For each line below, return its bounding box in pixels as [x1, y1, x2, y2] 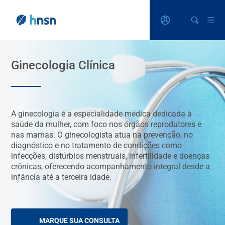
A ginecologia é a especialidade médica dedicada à [11, 109, 192, 119]
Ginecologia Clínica [11, 58, 116, 72]
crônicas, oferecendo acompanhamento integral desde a [11, 162, 210, 171]
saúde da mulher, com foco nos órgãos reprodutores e [11, 120, 202, 129]
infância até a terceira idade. [11, 172, 112, 182]
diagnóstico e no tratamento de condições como [11, 141, 182, 150]
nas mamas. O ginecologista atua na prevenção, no [11, 130, 193, 140]
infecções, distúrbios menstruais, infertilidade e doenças [11, 151, 210, 161]
